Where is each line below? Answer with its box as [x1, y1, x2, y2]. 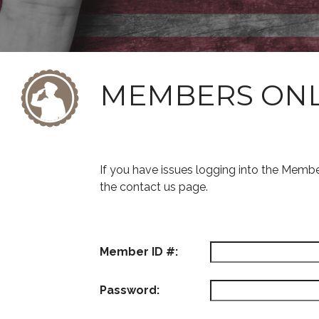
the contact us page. [100, 180, 208, 194]
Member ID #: [100, 245, 178, 258]
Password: [100, 283, 159, 297]
